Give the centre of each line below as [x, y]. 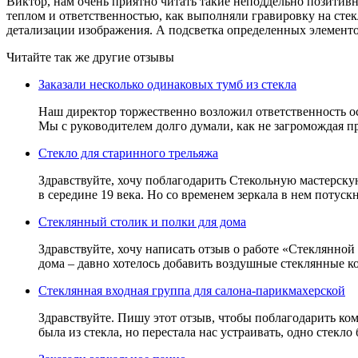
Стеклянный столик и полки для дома [142, 221]
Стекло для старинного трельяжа [128, 153]
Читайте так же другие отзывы [90, 57]
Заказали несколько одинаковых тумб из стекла [167, 84]
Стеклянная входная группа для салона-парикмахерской [192, 290]
